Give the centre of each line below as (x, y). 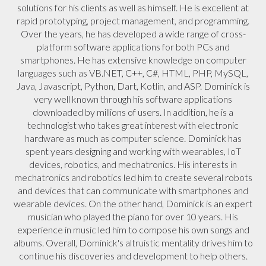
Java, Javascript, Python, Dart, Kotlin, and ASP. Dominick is (133, 86)
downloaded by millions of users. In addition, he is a (133, 112)
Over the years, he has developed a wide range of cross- (133, 34)
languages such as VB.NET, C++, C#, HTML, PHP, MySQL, (133, 73)
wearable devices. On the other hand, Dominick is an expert (133, 203)
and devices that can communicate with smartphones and (133, 190)
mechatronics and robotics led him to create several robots (133, 177)
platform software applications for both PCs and (133, 47)
